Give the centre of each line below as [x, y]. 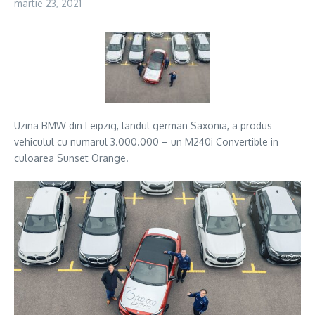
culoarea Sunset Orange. [71, 158]
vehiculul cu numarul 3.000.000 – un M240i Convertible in [146, 142]
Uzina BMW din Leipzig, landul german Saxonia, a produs [143, 126]
